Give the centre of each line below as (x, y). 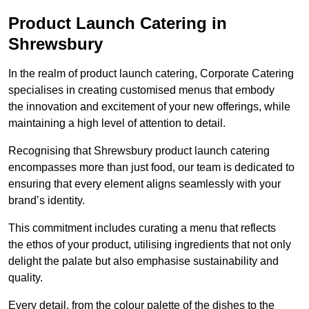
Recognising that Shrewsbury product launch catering (139, 151)
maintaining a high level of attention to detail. (117, 123)
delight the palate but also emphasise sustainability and (143, 261)
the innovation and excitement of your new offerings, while (149, 107)
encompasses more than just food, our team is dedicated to (151, 168)
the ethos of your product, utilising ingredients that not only (150, 245)
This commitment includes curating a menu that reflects (142, 228)
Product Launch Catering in (118, 23)
